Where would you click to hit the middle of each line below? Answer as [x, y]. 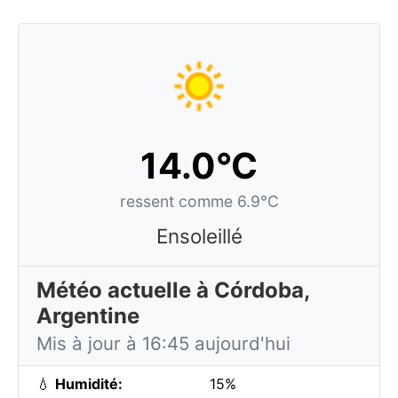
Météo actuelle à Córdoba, [173, 290]
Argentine [88, 316]
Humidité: [89, 384]
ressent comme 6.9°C [199, 201]
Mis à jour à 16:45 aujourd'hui [163, 343]
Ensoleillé [199, 236]
